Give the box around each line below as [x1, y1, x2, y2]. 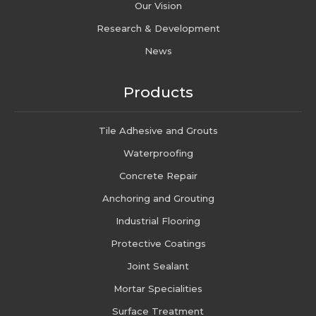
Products [123, 83, 193, 101]
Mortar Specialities [114, 282, 202, 294]
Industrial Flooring [116, 214, 200, 226]
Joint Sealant [127, 260, 189, 272]
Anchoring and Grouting [102, 192, 214, 204]
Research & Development [96, 22, 220, 34]
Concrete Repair [119, 169, 197, 181]
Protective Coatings [110, 237, 206, 249]
